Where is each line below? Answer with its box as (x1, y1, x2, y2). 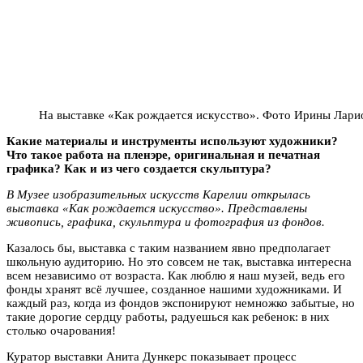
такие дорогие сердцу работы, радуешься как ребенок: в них (6, 310, 330, 323)
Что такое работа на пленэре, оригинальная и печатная (6, 147, 320, 161)
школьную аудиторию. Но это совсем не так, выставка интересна (6, 254, 352, 268)
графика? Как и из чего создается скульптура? (6, 161, 275, 175)
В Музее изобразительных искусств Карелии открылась (6, 187, 310, 201)
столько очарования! (6, 323, 116, 337)
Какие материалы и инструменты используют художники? (6, 134, 338, 147)
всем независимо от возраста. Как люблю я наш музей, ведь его (6, 268, 345, 282)
